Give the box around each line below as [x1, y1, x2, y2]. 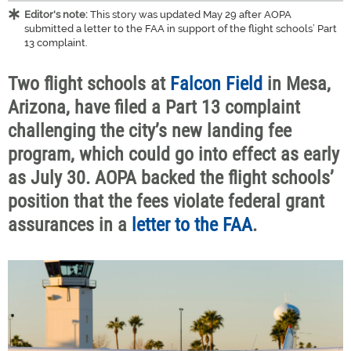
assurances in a [8, 214, 132, 236]
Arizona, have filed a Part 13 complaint [8, 96, 300, 118]
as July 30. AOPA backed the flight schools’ [8, 167, 334, 189]
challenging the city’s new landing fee [8, 120, 291, 142]
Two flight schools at [8, 73, 170, 95]
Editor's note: [24, 9, 90, 20]
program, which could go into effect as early [8, 143, 339, 165]
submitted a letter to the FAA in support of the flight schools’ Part [24, 23, 337, 34]
